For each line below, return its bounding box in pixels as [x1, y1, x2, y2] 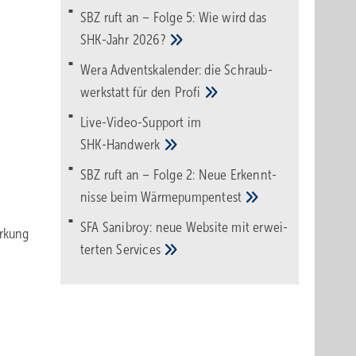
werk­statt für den [80, 84, 175, 100]
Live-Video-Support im [80, 114, 202, 130]
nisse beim [80, 189, 141, 205]
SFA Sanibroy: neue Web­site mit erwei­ [80, 219, 288, 235]
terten [80, 242, 117, 257]
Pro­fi [174, 84, 204, 100]
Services [116, 242, 164, 257]
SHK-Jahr [80, 32, 133, 48]
